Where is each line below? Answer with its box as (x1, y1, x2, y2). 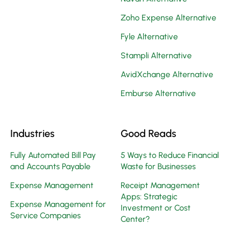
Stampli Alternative (121, 51, 192, 61)
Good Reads (121, 127, 176, 140)
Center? (121, 214, 150, 224)
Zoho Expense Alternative (121, 13, 216, 23)
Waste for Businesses (121, 162, 196, 172)
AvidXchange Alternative (121, 70, 213, 80)
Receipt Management (121, 180, 200, 191)
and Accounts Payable (10, 162, 90, 172)
